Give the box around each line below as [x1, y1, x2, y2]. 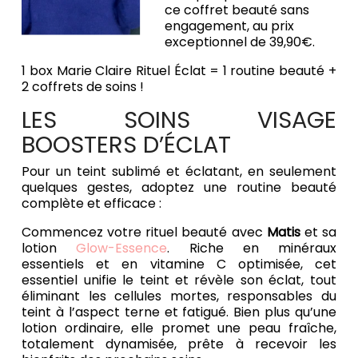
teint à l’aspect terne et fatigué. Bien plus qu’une [22, 303, 336, 322]
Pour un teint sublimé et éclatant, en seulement [22, 162, 336, 181]
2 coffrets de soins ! [22, 78, 148, 97]
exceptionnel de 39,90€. [165, 33, 319, 52]
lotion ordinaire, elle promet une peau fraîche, [22, 319, 336, 338]
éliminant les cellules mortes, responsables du [22, 287, 336, 306]
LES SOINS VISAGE [22, 104, 336, 137]
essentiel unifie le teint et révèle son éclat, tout [22, 271, 336, 290]
